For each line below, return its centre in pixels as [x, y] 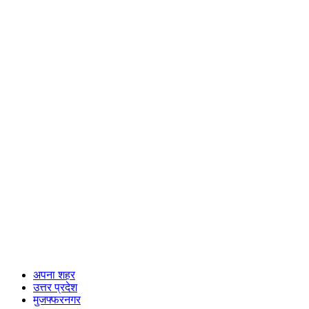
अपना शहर [54, 275]
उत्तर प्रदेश [55, 287]
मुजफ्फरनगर [57, 299]
